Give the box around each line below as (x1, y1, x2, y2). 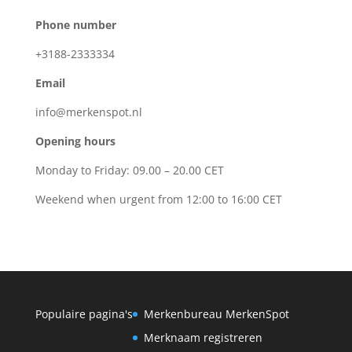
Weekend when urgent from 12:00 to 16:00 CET (35, 191, 282, 207)
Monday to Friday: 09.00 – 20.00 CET (35, 162, 224, 178)
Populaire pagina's (35, 306, 133, 321)
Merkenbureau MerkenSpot (143, 306, 289, 321)
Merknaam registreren (143, 329, 262, 345)
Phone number (35, 16, 116, 32)
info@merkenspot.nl (35, 104, 142, 119)
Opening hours (35, 133, 115, 148)
